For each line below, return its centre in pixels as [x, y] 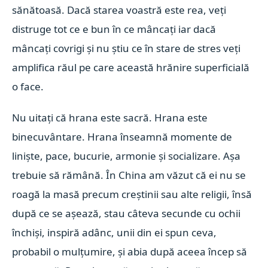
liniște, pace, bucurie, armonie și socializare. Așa [127, 156]
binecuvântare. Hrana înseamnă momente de [122, 137]
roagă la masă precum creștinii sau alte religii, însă [132, 194]
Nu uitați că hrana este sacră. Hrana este [110, 118]
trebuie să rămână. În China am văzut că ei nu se [129, 175]
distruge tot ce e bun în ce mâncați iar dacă [114, 29]
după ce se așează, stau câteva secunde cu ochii [127, 213]
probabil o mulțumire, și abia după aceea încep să [130, 252]
